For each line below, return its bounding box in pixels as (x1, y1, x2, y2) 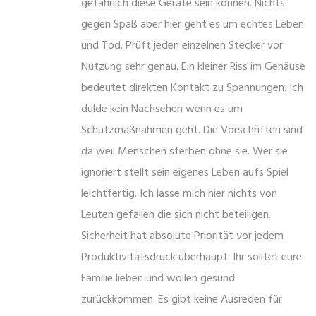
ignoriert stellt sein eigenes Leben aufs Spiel (81, 164, 288, 183)
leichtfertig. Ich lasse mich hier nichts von (81, 185, 277, 204)
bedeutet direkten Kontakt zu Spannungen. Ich (81, 79, 303, 98)
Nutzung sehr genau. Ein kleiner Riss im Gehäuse (81, 58, 305, 77)
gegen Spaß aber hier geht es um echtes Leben (81, 16, 304, 35)
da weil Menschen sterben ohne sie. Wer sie (81, 142, 288, 162)
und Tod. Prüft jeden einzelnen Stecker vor (81, 37, 283, 56)
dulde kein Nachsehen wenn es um (81, 100, 243, 119)
